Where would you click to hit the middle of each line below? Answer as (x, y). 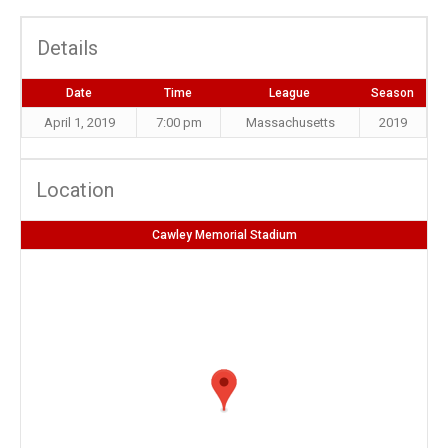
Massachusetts (290, 122)
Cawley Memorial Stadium (224, 235)
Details (67, 48)
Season (392, 93)
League (289, 93)
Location (75, 190)
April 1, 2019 (79, 122)
